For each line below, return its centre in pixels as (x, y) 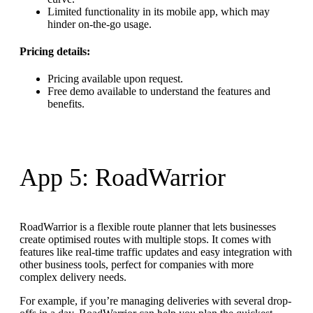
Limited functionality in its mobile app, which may (159, 11)
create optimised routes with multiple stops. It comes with (145, 240)
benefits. (66, 104)
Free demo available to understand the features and (159, 92)
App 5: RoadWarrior (123, 177)
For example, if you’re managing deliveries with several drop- (155, 301)
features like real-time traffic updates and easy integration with (156, 252)
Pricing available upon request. (115, 79)
